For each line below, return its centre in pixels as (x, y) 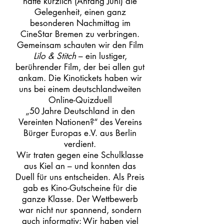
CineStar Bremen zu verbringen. (80, 34)
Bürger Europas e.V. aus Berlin (80, 133)
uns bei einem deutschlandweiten (80, 89)
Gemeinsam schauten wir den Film (80, 45)
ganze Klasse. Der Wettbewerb (80, 199)
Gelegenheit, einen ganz (80, 12)
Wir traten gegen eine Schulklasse (80, 155)
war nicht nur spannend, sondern (80, 210)
